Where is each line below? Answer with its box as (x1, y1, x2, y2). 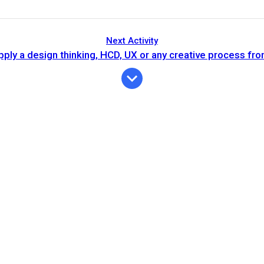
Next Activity (106, 35, 158, 46)
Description (51, 255, 88, 263)
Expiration (10, 255, 41, 263)
